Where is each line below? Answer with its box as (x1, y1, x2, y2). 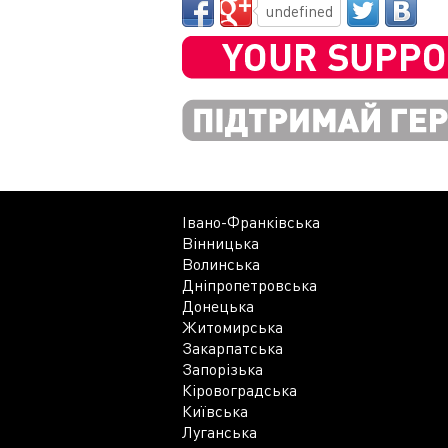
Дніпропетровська (182, 274, 317, 295)
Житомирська (182, 316, 283, 337)
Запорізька (182, 358, 263, 379)
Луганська (182, 421, 257, 442)
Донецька (182, 295, 254, 316)
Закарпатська (182, 337, 283, 358)
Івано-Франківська (182, 211, 320, 232)
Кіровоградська (182, 379, 297, 400)
